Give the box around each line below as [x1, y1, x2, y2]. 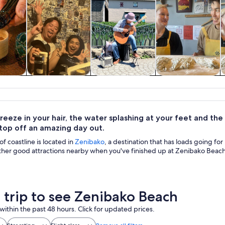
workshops [168, 86, 208, 97]
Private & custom [92, 75, 155, 86]
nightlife [43, 86, 74, 97]
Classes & [171, 75, 205, 86]
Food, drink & [34, 75, 83, 86]
